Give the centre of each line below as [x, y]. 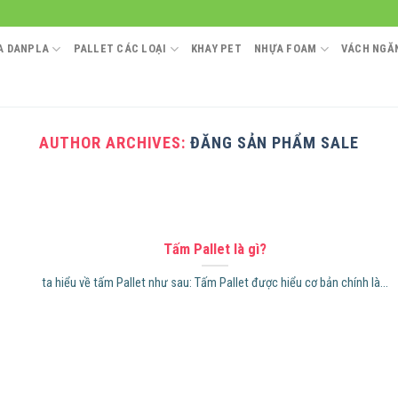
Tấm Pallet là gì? [215, 249]
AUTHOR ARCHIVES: [115, 143]
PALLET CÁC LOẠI [120, 48]
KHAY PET [216, 48]
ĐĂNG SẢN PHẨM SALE [275, 143]
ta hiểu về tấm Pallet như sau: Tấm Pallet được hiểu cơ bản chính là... [215, 283]
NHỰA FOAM [286, 48]
